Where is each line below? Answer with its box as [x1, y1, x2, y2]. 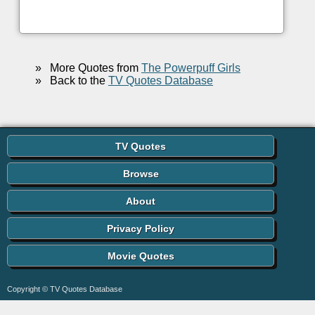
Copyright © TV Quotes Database [7, 285, 122, 294]
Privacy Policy [107, 223, 175, 235]
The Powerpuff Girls [141, 62, 240, 75]
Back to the [41, 75, 108, 87]
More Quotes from [41, 62, 141, 75]
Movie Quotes [107, 250, 174, 262]
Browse [122, 168, 159, 180]
